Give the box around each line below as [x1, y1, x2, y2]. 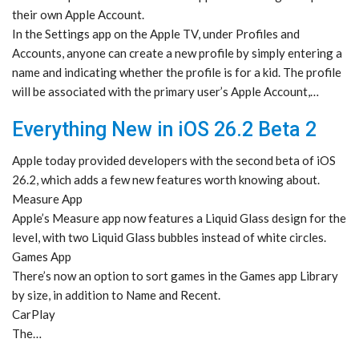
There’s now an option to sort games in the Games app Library [12, 268, 338, 284]
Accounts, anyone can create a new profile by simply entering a [12, 46, 342, 61]
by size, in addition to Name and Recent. [12, 288, 220, 303]
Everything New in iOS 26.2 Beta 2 [12, 118, 317, 142]
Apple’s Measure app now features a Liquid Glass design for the [12, 211, 346, 226]
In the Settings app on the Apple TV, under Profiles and [12, 26, 300, 42]
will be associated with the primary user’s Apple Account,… [12, 84, 319, 99]
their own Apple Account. [12, 7, 144, 22]
